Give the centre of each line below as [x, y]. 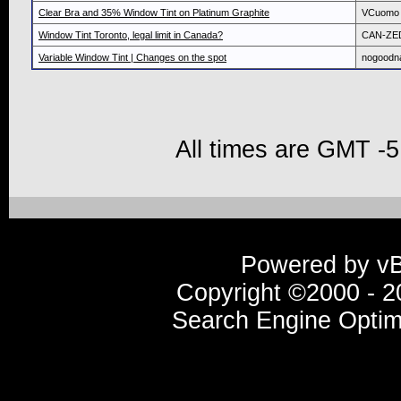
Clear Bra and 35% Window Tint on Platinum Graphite [154, 13]
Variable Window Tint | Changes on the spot [132, 58]
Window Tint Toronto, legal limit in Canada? [131, 35]
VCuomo [380, 13]
